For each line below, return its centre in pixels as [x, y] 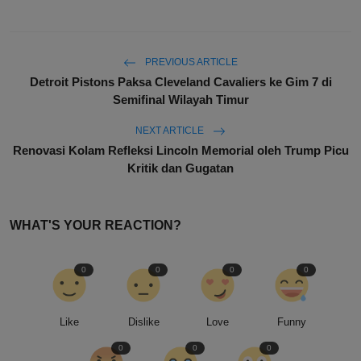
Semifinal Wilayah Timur [180, 100]
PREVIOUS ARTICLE [190, 62]
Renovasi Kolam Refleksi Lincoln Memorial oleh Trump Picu [180, 151]
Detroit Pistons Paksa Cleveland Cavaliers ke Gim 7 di [180, 82]
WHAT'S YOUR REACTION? [95, 226]
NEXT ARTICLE [171, 131]
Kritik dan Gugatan [180, 168]
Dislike [143, 322]
